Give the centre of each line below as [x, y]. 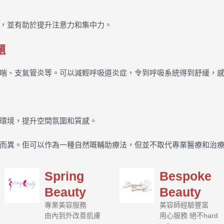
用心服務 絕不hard [189, 215]
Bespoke [185, 176]
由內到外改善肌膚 [72, 215]
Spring [64, 176]
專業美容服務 [65, 205]
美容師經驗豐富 [184, 205]
